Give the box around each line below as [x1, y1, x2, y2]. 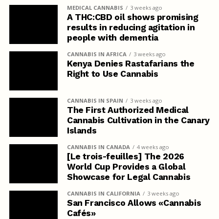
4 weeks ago [136, 143, 169, 151]
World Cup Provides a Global [66, 161, 186, 172]
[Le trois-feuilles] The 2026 [66, 151, 185, 161]
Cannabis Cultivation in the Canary [66, 115, 210, 125]
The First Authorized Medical [66, 105, 189, 115]
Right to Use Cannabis [66, 68, 158, 79]
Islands [66, 125, 97, 135]
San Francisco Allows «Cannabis [66, 197, 201, 208]
